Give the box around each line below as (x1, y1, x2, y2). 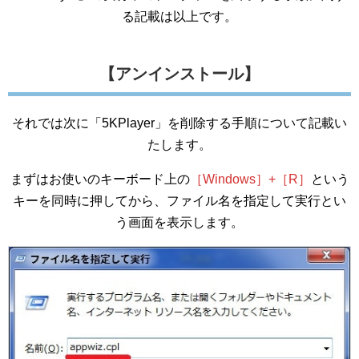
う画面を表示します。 (115, 216, 244, 230)
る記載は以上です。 (122, 10, 237, 24)
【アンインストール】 (99, 65, 260, 83)
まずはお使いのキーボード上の (10, 172, 190, 187)
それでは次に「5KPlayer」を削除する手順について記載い (12, 116, 347, 131)
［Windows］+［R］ (189, 172, 311, 187)
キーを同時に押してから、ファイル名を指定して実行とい (13, 194, 346, 208)
